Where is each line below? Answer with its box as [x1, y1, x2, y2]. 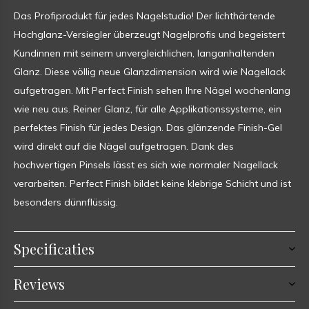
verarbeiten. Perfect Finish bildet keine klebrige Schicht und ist [14, 177, 291, 190]
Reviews [14, 275, 65, 293]
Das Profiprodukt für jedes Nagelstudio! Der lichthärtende [14, 10, 275, 22]
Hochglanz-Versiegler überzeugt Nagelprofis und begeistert [14, 28, 285, 41]
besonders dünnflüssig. [14, 196, 118, 208]
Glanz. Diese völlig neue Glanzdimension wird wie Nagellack [14, 66, 286, 78]
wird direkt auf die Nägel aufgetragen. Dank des [14, 140, 234, 152]
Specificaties [14, 239, 94, 258]
